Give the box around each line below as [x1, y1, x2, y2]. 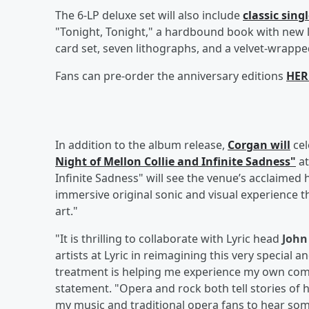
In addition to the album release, [55, 137, 228, 152]
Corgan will [228, 137, 290, 152]
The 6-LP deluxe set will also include [55, 7, 243, 23]
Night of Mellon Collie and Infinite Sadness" [55, 153, 296, 169]
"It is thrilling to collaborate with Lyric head [55, 230, 282, 246]
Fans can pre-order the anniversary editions [55, 68, 286, 83]
